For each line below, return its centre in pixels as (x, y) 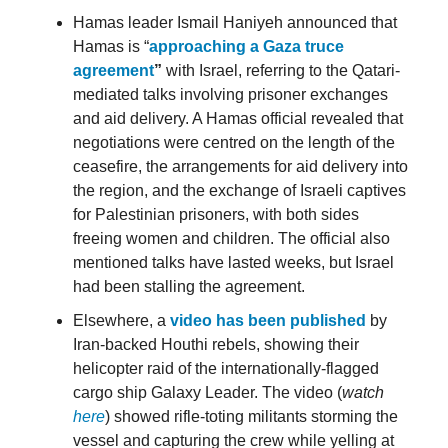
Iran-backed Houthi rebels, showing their (216, 345)
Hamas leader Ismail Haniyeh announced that (235, 23)
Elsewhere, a (121, 321)
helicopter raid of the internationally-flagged (226, 369)
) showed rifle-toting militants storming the (251, 417)
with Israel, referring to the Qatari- (281, 71)
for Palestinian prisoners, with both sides (216, 215)
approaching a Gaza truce (246, 47)
